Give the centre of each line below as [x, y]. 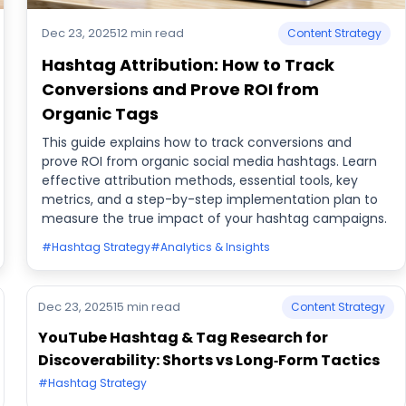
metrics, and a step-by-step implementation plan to [210, 199]
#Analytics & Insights [211, 247]
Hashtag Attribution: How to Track [188, 65]
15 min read [147, 307]
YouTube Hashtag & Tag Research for [184, 338]
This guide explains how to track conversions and [197, 142]
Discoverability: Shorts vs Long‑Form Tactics [209, 360]
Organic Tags [101, 114]
